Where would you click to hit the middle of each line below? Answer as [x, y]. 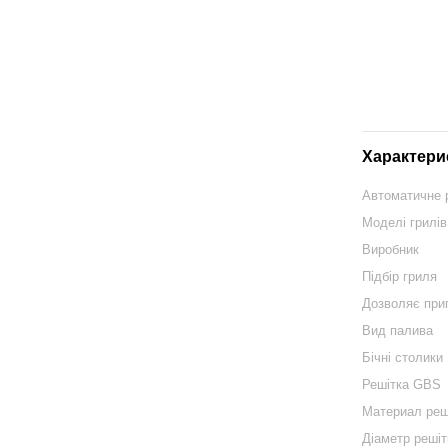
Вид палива [398, 331]
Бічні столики [403, 358]
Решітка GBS [402, 385]
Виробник [391, 250]
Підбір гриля [400, 277]
